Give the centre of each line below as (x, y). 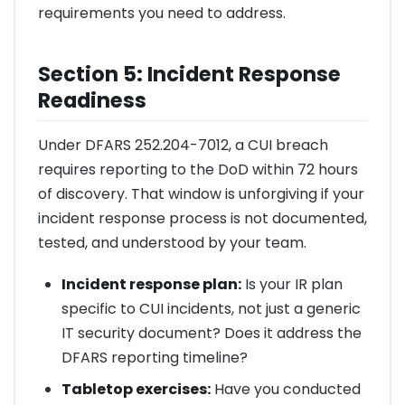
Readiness (92, 101)
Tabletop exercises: (136, 390)
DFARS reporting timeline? (154, 358)
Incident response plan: (151, 285)
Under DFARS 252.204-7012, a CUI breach (183, 146)
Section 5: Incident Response (189, 75)
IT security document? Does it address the (211, 334)
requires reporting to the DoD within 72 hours (198, 170)
